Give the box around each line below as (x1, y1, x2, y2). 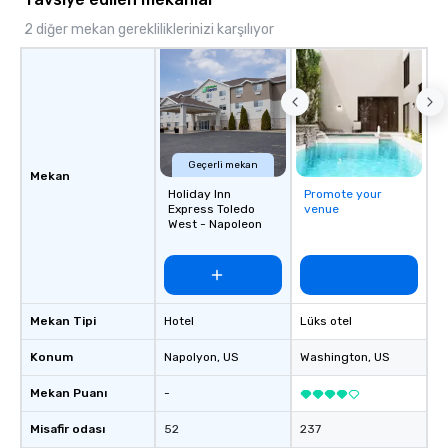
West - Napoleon (168, 217, 262, 231)
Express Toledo (168, 202, 255, 216)
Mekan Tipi (30, 314, 96, 328)
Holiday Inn (168, 187, 231, 201)
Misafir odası (30, 422, 105, 436)
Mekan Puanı (30, 386, 107, 400)
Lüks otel (300, 314, 352, 328)
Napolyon (164, 350, 217, 364)
